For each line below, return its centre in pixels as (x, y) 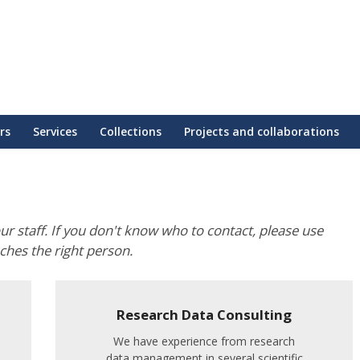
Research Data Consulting (204, 315)
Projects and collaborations (262, 131)
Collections (131, 131)
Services (55, 131)
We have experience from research (204, 341)
